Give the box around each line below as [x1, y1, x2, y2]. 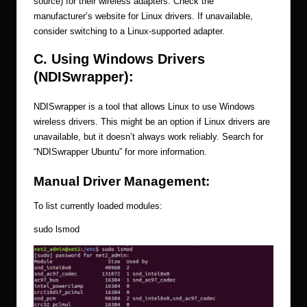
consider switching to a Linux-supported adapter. [34, 25, 225, 36]
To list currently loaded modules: [34, 201, 162, 212]
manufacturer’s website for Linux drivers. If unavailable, [34, 10, 253, 21]
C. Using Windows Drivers [34, 51, 205, 66]
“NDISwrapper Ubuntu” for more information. [34, 146, 207, 157]
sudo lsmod [34, 224, 79, 235]
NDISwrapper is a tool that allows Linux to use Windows [34, 101, 255, 112]
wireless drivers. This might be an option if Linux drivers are [34, 116, 270, 127]
